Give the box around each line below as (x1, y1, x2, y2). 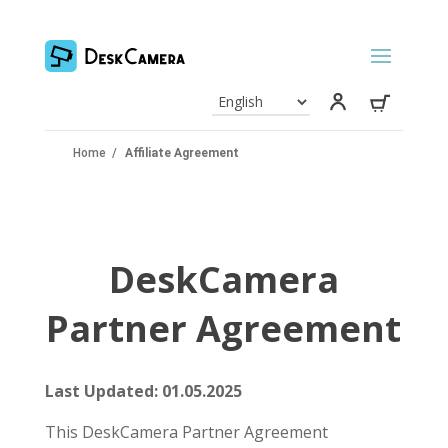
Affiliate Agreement (124, 146, 239, 161)
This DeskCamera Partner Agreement (44, 421, 328, 444)
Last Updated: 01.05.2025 (44, 380, 242, 403)
